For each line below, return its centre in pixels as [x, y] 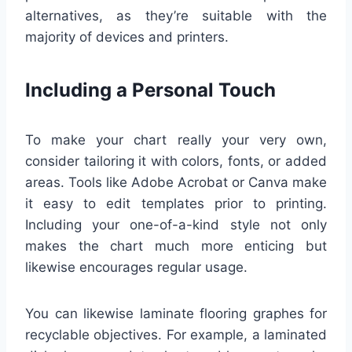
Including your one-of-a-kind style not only [176, 225]
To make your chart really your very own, [176, 140]
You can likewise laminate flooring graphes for [176, 314]
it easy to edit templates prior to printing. [176, 204]
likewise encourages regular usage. [136, 268]
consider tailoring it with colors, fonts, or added [176, 161]
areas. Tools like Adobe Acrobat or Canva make [176, 183]
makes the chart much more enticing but [176, 246]
